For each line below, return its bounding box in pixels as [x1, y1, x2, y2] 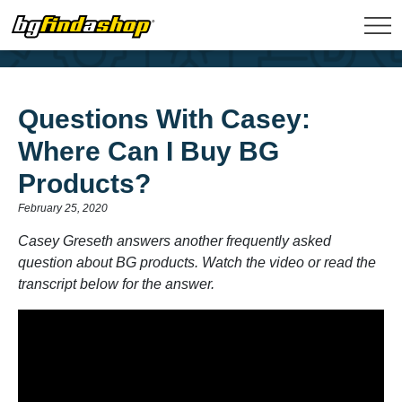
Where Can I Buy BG [18, 136, 279, 166]
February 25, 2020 [18, 202, 108, 214]
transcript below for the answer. [18, 276, 214, 292]
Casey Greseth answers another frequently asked [18, 233, 331, 249]
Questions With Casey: [18, 104, 310, 134]
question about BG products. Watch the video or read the [18, 255, 376, 270]
